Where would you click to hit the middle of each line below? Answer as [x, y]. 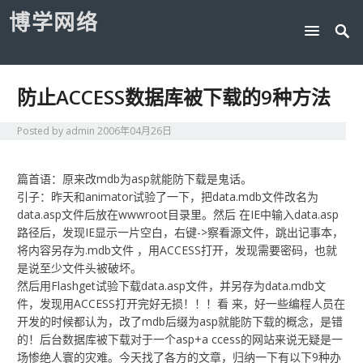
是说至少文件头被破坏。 [80, 268]
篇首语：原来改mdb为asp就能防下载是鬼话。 [135, 179]
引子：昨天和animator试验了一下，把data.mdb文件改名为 [168, 197]
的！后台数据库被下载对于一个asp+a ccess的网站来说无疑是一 [180, 340]
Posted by [42, 131]
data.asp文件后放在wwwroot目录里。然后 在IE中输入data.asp [178, 215]
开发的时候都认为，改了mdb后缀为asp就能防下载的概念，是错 [180, 322]
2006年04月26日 [135, 131]
